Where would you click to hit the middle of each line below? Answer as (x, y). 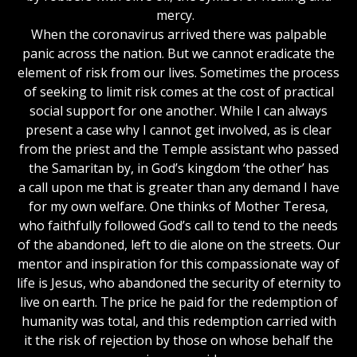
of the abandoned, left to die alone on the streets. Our (178, 244)
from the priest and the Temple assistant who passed (178, 149)
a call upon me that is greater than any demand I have (178, 187)
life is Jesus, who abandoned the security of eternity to (178, 282)
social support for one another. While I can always (178, 110)
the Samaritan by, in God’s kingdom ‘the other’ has (178, 168)
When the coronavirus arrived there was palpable (178, 34)
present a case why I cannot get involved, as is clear (178, 129)
